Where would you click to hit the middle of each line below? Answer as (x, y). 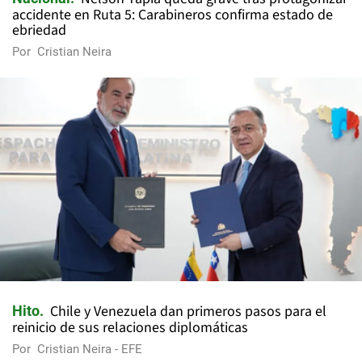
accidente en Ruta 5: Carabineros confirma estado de (173, 15)
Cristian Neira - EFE (90, 349)
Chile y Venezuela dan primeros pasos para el (188, 312)
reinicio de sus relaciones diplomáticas (130, 328)
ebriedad (39, 30)
